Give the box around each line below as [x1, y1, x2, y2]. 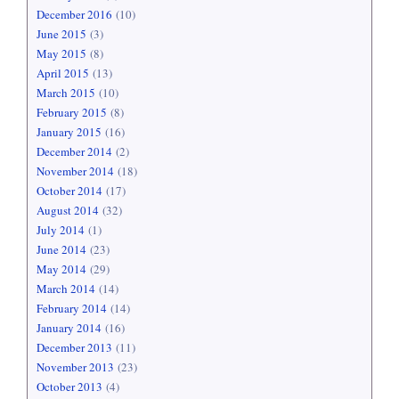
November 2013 [37, 359, 114, 376]
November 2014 [37, 163, 114, 180]
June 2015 [37, 26, 86, 43]
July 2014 [37, 222, 85, 239]
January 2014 [37, 320, 102, 337]
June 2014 [37, 241, 86, 258]
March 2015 [37, 85, 95, 102]
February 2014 [37, 300, 107, 317]
